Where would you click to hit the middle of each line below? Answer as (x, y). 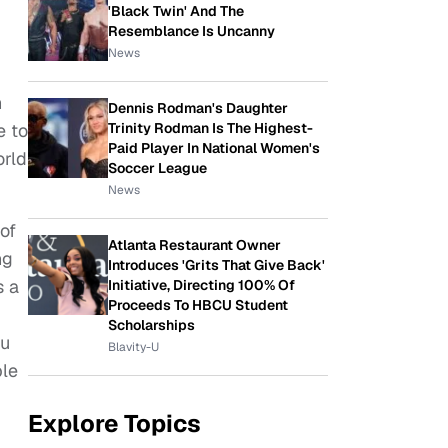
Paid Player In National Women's (214, 148)
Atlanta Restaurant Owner (194, 245)
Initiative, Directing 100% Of (201, 285)
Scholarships (151, 325)
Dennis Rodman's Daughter (198, 108)
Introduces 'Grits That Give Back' (216, 265)
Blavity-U (133, 347)
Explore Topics (114, 423)
